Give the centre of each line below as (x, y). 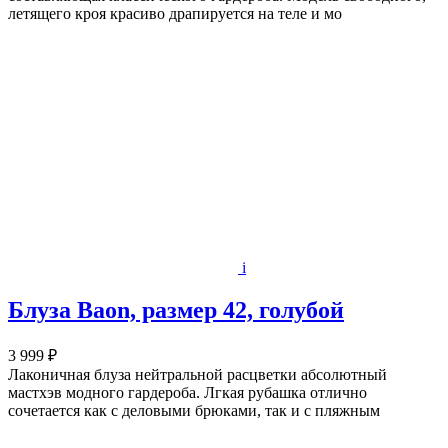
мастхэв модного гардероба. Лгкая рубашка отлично (187, 393)
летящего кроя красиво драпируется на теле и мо (175, 14)
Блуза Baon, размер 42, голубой (176, 310)
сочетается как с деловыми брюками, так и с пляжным (194, 411)
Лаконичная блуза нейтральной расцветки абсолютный (197, 375)
